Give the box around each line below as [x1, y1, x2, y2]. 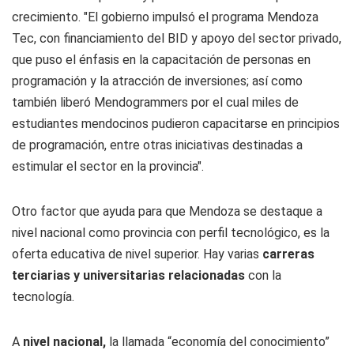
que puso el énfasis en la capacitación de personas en [12, 51, 311, 67]
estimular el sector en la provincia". [12, 158, 204, 174]
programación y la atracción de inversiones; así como [12, 73, 303, 88]
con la [245, 267, 281, 283]
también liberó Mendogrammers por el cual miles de [12, 94, 299, 110]
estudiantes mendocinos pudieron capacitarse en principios [12, 115, 340, 131]
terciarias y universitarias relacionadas [12, 267, 245, 283]
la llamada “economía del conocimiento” [106, 333, 330, 349]
